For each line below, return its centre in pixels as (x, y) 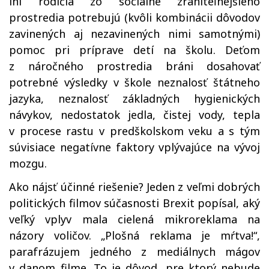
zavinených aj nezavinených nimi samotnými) (134, 34)
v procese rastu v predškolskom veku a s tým (134, 131)
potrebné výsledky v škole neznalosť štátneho (134, 82)
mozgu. (28, 163)
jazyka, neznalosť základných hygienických (134, 98)
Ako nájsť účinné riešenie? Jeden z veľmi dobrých (134, 187)
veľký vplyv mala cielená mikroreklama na (134, 219)
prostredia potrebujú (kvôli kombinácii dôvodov (134, 17)
